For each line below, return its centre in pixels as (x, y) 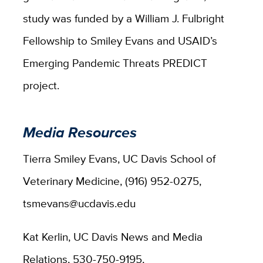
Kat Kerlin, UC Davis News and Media (112, 236)
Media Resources (80, 133)
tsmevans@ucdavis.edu (79, 203)
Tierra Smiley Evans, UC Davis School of (119, 158)
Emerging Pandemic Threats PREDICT (115, 63)
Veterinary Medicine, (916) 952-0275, (112, 181)
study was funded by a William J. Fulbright (123, 18)
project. (41, 85)
